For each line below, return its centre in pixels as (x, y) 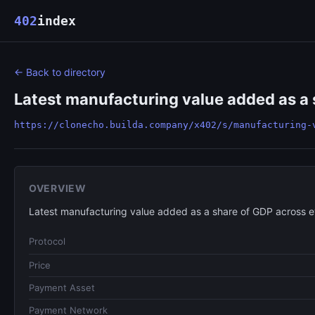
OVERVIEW (58, 188)
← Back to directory (60, 72)
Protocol (47, 241)
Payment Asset (62, 288)
